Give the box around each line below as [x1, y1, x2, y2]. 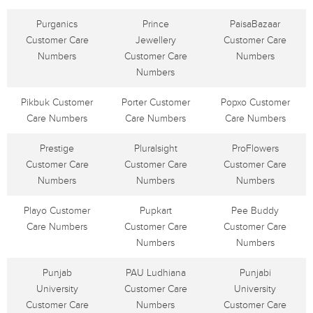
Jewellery [135, 34, 176, 46]
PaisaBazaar [230, 18, 280, 30]
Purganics [36, 18, 78, 30]
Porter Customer [121, 96, 190, 108]
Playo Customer [24, 205, 90, 217]
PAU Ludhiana [125, 267, 186, 279]
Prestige [40, 143, 74, 154]
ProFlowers [231, 143, 279, 154]
